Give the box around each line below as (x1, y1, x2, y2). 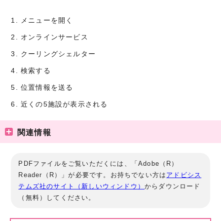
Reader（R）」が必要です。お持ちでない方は (18, 171, 167, 179)
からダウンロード (145, 182, 201, 190)
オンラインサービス (21, 33, 88, 41)
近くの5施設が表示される (21, 100, 108, 108)
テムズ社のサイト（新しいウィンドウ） (18, 182, 145, 190)
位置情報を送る (21, 83, 74, 91)
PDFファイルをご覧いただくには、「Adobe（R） (18, 159, 179, 167)
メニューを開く (21, 16, 74, 24)
